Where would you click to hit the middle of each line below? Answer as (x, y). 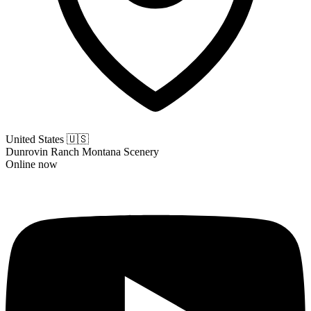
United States (36, 139)
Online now (32, 164)
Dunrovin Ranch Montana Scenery (82, 152)
